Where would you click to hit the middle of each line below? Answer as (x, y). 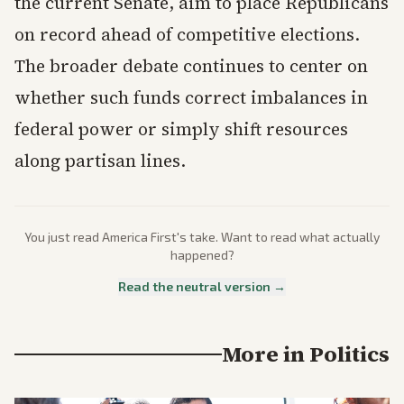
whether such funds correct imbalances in (191, 98)
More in (266, 354)
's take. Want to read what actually (278, 237)
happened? (202, 255)
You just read (63, 237)
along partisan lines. (100, 161)
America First (139, 237)
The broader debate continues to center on (191, 66)
